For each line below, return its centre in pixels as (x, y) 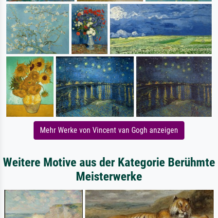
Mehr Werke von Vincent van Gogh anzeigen (109, 130)
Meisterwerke (109, 176)
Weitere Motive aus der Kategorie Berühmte (109, 162)
